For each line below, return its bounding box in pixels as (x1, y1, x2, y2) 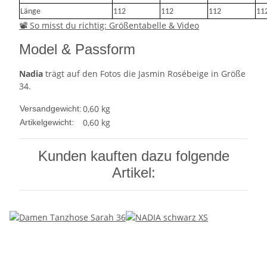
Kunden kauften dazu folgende (38, 148, 229, 164)
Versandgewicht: (20, 104, 82, 114)
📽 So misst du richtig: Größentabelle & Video (19, 20, 199, 32)
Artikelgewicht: (20, 117, 74, 128)
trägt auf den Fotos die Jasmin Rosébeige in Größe (43, 68, 246, 80)
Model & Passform (19, 41, 135, 58)
